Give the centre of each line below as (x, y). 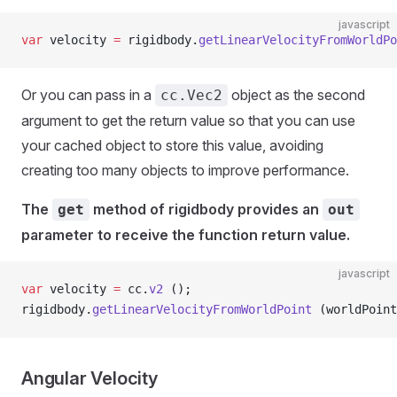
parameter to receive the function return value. (186, 235)
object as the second (296, 95)
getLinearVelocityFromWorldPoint (202, 309)
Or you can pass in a (88, 95)
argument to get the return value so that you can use (188, 121)
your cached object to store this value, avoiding (172, 145)
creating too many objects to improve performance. (185, 170)
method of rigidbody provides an (206, 209)
